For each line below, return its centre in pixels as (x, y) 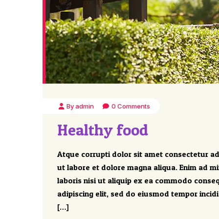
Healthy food (103, 130)
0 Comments (131, 106)
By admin (80, 106)
